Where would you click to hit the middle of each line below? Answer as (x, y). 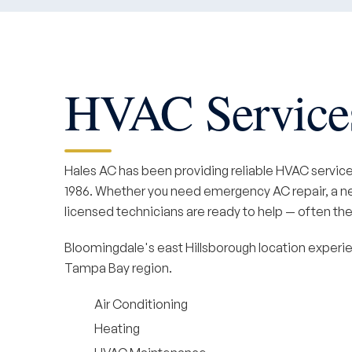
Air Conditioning (141, 304)
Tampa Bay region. (118, 268)
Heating (117, 328)
